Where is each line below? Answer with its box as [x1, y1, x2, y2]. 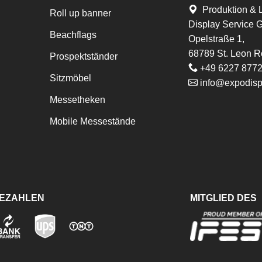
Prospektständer [49, 51, 118, 61]
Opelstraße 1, [188, 33, 245, 44]
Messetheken [49, 94, 105, 105]
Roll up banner [49, 8, 111, 18]
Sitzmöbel [49, 73, 91, 83]
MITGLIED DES [190, 193, 257, 204]
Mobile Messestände [49, 116, 136, 126]
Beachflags [49, 29, 96, 40]
